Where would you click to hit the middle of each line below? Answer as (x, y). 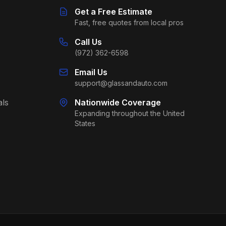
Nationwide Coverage (118, 102)
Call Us (88, 42)
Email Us (91, 72)
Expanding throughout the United (130, 113)
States (85, 123)
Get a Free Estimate (114, 12)
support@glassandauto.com (121, 83)
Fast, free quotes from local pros (129, 22)
